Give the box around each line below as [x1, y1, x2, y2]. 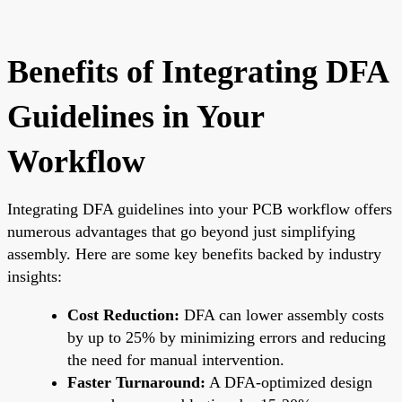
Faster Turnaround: [67, 372, 205, 391]
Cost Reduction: [67, 305, 179, 324]
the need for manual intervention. [67, 350, 284, 369]
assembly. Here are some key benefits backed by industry [7, 244, 381, 263]
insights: [7, 267, 62, 285]
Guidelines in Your [7, 98, 264, 135]
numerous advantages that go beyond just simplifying [7, 222, 355, 240]
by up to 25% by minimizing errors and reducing [67, 328, 386, 346]
